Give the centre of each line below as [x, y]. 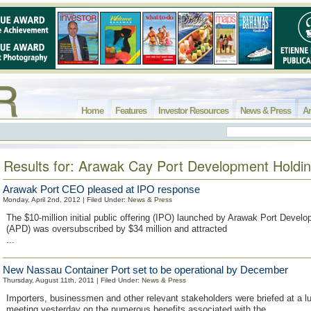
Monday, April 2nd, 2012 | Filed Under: [65, 200]
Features [131, 111]
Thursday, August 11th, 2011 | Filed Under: [72, 280]
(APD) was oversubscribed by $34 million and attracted [117, 229]
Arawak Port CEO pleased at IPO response [101, 189]
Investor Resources [193, 111]
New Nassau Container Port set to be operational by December [145, 270]
